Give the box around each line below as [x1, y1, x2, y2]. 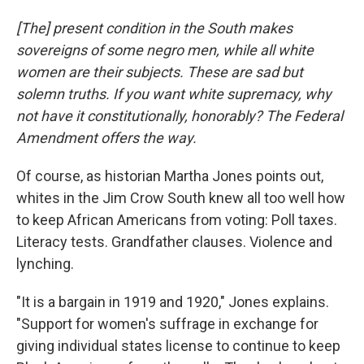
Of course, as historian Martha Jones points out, [16, 167, 323, 184]
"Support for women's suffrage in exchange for [16, 314, 318, 332]
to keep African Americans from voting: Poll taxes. [16, 210, 337, 228]
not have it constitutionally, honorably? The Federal [16, 106, 343, 124]
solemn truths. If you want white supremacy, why [16, 84, 331, 102]
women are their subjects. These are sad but [16, 63, 303, 80]
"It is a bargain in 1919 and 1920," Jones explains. [16, 292, 329, 310]
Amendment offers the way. [16, 128, 197, 146]
